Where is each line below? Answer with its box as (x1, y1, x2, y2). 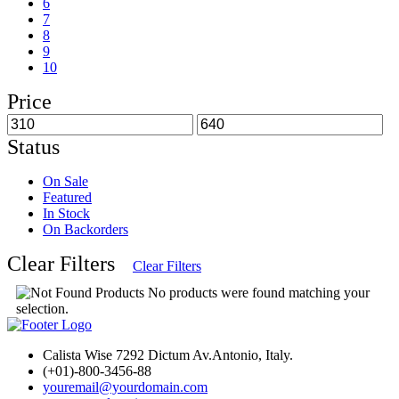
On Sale (43, 173, 88, 189)
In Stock (43, 205, 90, 221)
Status (7, 134, 60, 159)
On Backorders (43, 221, 128, 237)
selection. (16, 300, 69, 316)
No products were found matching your (144, 284, 370, 300)
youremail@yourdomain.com (43, 379, 208, 395)
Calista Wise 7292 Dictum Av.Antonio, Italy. (43, 346, 293, 362)
